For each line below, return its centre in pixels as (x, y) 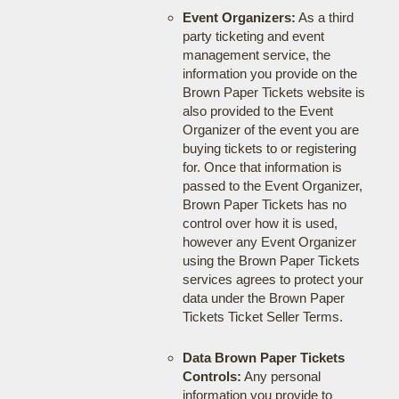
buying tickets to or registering (269, 148)
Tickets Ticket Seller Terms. (262, 317)
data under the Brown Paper (263, 298)
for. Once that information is (262, 167)
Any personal (281, 376)
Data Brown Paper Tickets (263, 358)
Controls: (212, 376)
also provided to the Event (257, 111)
